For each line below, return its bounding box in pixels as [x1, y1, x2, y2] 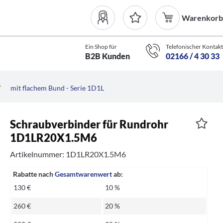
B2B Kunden [85, 51, 130, 61]
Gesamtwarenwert [55, 170, 112, 179]
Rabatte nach [13, 170, 55, 179]
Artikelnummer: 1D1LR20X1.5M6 [10, 149, 126, 159]
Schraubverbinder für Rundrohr [10, 117, 169, 131]
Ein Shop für [85, 42, 117, 50]
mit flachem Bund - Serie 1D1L [10, 84, 104, 92]
